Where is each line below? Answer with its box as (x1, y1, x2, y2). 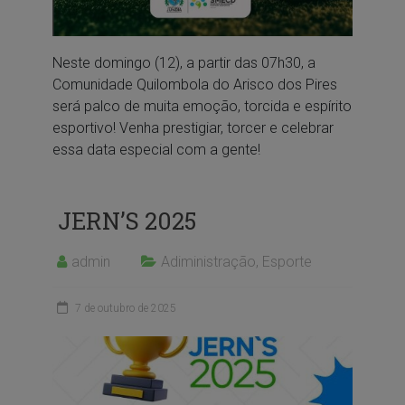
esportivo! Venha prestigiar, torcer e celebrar (52, 118, 334, 137)
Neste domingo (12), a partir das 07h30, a (52, 53, 316, 71)
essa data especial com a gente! (52, 140, 260, 158)
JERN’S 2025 (52, 204, 196, 236)
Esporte (261, 252, 312, 270)
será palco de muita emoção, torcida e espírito (52, 97, 352, 115)
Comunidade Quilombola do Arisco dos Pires (52, 75, 337, 93)
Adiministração (160, 252, 256, 270)
